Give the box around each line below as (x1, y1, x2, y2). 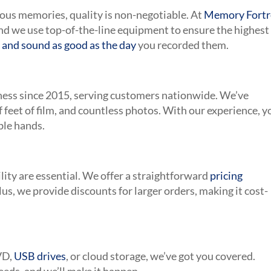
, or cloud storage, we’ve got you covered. (66, 249, 256, 263)
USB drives (14, 249, 67, 263)
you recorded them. (136, 38, 229, 52)
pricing (210, 169, 243, 183)
